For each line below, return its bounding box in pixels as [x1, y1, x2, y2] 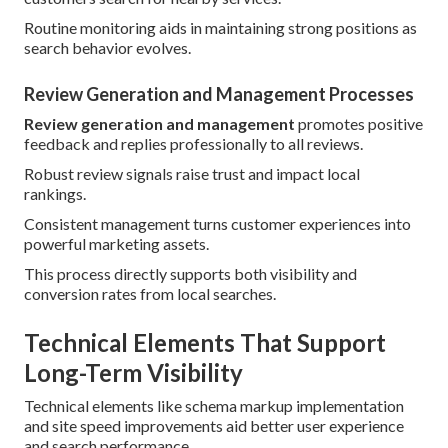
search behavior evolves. [24, 38, 191, 58]
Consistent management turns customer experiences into [24, 214, 411, 234]
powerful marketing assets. [24, 234, 209, 254]
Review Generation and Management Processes [24, 83, 414, 106]
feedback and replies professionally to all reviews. [24, 134, 363, 154]
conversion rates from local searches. [24, 284, 276, 304]
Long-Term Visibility [24, 358, 243, 388]
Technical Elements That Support [24, 328, 386, 358]
